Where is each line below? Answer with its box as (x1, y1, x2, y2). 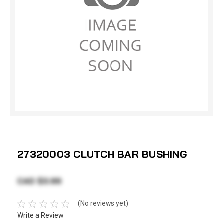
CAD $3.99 (17, 175, 61, 186)
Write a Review (17, 211, 64, 219)
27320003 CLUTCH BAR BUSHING (17, 147, 187, 160)
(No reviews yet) (77, 199, 128, 208)
